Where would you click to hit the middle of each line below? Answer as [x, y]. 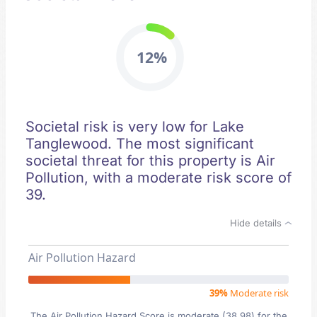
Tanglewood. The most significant [140, 144]
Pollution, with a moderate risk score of [158, 178]
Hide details [257, 223]
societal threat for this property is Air [150, 161]
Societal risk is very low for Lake [135, 127]
